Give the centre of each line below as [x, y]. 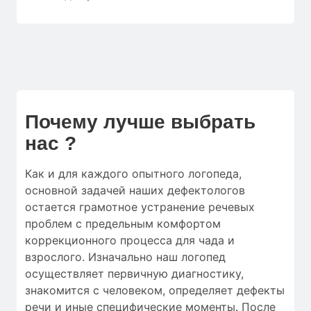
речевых [232, 207]
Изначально [120, 257]
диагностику [206, 273]
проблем [49, 223]
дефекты [261, 290]
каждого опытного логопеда [160, 173]
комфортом [187, 223]
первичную [138, 273]
